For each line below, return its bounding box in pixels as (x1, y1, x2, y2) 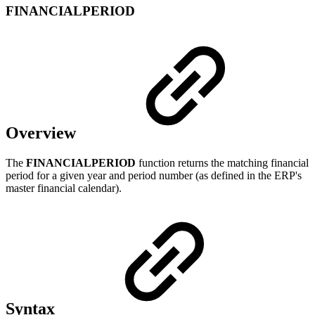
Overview (6, 123, 80, 142)
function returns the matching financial (139, 156, 309, 169)
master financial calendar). (6, 181, 122, 194)
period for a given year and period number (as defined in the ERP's (6, 169, 302, 181)
